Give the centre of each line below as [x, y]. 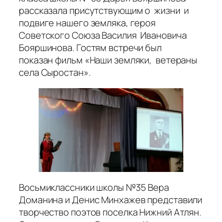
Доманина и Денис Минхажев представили [111, 199]
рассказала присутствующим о [86, 11]
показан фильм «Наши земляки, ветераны [108, 60]
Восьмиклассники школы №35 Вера [94, 187]
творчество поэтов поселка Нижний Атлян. [110, 212]
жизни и [172, 11]
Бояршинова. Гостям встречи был [90, 48]
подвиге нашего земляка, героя [87, 23]
